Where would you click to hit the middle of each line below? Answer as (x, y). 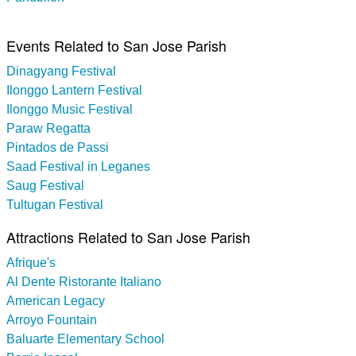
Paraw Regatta (48, 128)
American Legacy (56, 300)
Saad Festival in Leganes (78, 166)
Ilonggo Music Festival (70, 109)
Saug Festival (45, 185)
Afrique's (31, 262)
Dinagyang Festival (61, 71)
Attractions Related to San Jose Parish (128, 236)
